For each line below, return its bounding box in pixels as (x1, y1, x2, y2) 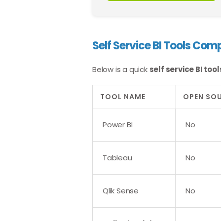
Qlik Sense (103, 185, 139, 196)
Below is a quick (92, 64, 149, 74)
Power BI (103, 119, 133, 130)
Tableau (103, 152, 132, 163)
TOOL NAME (100, 92, 146, 102)
